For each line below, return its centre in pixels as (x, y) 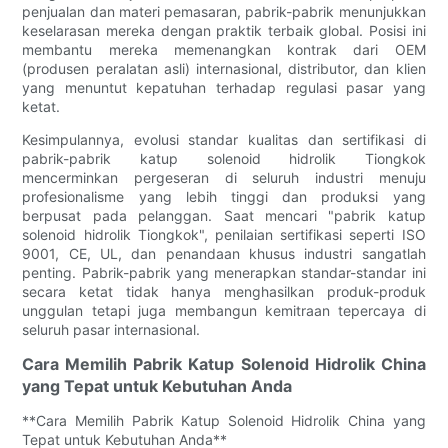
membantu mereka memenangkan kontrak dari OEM (224, 49)
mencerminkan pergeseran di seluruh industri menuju (224, 177)
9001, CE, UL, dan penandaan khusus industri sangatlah (224, 253)
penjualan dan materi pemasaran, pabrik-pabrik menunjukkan (224, 11)
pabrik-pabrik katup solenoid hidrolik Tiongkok (224, 158)
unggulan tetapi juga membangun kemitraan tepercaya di (224, 310)
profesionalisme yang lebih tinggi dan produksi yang (224, 196)
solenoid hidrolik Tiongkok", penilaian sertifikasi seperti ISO (224, 234)
